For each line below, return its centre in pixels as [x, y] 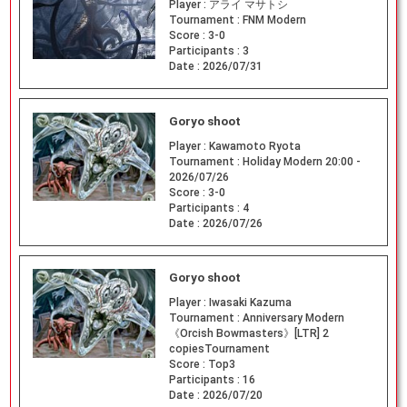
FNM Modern [274, 20]
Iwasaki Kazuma [250, 303]
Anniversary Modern [293, 318]
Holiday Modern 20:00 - [301, 161]
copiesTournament [219, 349]
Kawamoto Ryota [254, 146]
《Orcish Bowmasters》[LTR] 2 [248, 334]
